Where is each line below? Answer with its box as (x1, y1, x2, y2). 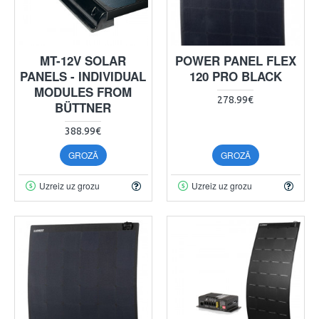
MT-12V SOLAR (40, 51, 127, 69)
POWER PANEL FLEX (174, 51, 296, 69)
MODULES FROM (34, 83, 132, 100)
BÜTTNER (55, 98, 112, 116)
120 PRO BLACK (189, 67, 282, 85)
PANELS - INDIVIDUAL (20, 67, 147, 85)
